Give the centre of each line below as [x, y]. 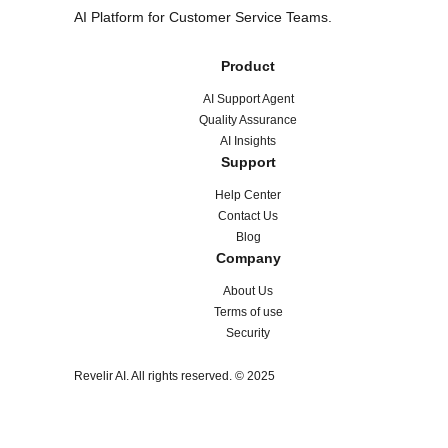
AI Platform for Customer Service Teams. [203, 17]
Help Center [248, 195]
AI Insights [248, 141]
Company [248, 258]
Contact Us [248, 216]
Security [248, 333]
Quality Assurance [248, 120]
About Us [248, 291]
